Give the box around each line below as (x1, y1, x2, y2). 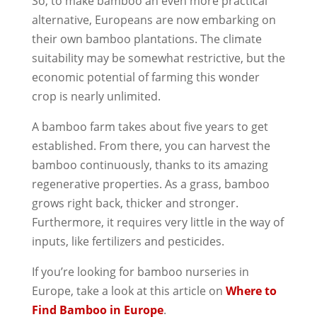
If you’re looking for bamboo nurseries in (31, 263, 249, 279)
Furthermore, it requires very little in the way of (31, 214, 284, 230)
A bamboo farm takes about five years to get (31, 118, 268, 134)
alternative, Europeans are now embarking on (31, 11, 276, 28)
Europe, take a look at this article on (31, 282, 226, 299)
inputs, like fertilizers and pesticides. (31, 233, 224, 249)
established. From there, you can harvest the (31, 137, 270, 154)
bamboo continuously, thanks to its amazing (31, 156, 268, 173)
